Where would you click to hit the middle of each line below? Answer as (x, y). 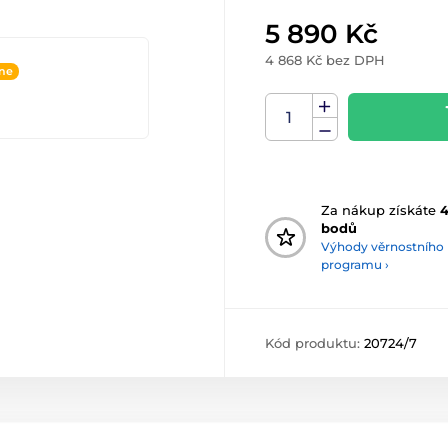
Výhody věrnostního (382, 247)
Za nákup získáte (380, 210)
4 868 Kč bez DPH (325, 60)
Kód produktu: (314, 343)
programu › (355, 265)
